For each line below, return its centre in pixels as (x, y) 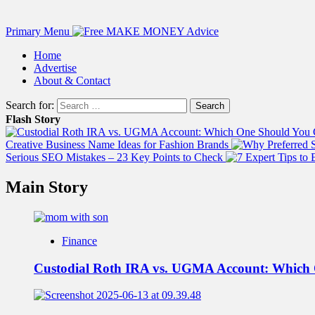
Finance (79, 240)
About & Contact (72, 81)
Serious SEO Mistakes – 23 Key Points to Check (116, 157)
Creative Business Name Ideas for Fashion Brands (118, 144)
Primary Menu (38, 31)
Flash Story (33, 119)
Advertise (55, 68)
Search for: (30, 105)
